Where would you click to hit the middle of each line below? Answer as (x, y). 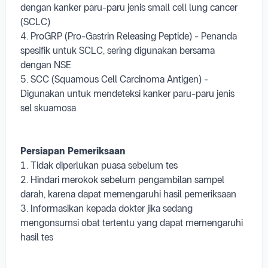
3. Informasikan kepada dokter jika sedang (106, 208)
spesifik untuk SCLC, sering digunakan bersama (118, 51)
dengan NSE (46, 65)
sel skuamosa (48, 108)
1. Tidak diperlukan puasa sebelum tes (99, 165)
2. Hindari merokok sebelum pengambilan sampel (122, 180)
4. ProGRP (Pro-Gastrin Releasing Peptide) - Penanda (129, 36)
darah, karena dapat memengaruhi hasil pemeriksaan (128, 194)
